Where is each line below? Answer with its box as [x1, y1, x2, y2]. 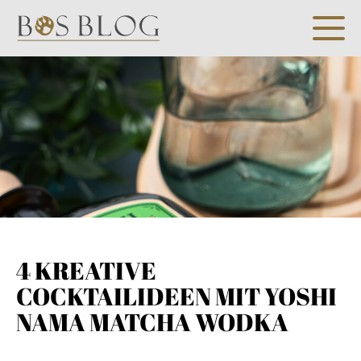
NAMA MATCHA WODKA [16, 305, 288, 338]
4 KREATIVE [16, 254, 156, 287]
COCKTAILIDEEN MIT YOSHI [16, 280, 337, 313]
